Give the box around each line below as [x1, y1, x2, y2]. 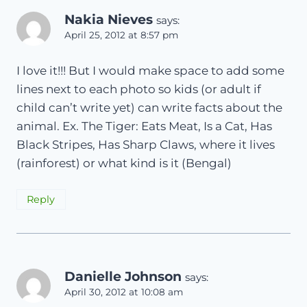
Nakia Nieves [64, 11, 153, 27]
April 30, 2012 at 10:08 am [64, 286, 183, 298]
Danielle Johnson [64, 269, 182, 285]
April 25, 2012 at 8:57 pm [64, 29, 178, 40]
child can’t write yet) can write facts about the [16, 101, 282, 115]
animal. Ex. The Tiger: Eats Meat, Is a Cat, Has [16, 119, 272, 134]
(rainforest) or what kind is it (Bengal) [16, 156, 232, 171]
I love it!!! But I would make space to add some [16, 64, 284, 78]
